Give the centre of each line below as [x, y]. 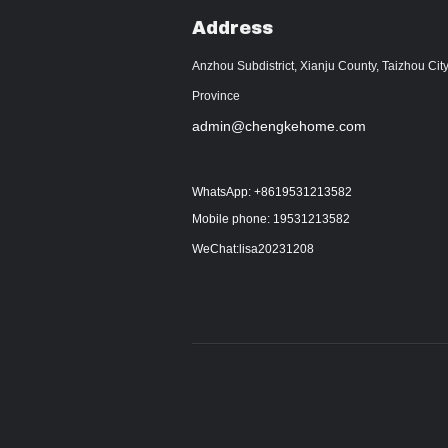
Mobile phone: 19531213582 [271, 219]
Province [216, 96]
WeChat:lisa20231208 [253, 249]
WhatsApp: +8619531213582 [272, 192]
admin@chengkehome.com [279, 126]
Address [232, 28]
